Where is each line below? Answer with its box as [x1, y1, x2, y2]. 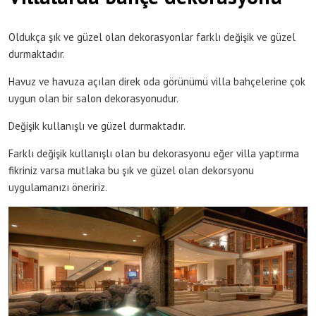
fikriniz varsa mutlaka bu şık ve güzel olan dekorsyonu [8, 163, 254, 177]
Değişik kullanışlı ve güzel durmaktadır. [8, 119, 186, 133]
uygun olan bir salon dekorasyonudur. [8, 91, 178, 105]
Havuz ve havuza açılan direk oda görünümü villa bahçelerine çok [8, 74, 305, 88]
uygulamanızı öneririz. [8, 180, 107, 194]
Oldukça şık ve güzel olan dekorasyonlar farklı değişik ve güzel [8, 30, 296, 44]
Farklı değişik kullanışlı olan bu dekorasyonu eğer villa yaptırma [8, 146, 299, 160]
